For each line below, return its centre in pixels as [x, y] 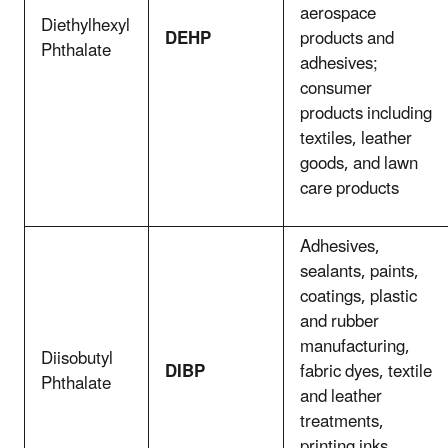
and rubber [339, 321]
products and [347, 38]
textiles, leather [356, 138]
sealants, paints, [359, 271]
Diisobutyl [77, 358]
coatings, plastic [358, 296]
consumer [336, 88]
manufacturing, [355, 346]
